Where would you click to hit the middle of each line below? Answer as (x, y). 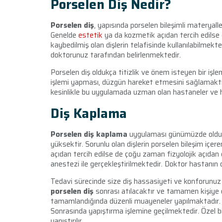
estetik (90, 35)
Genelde (64, 35)
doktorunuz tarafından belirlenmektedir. (116, 55)
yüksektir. (68, 144)
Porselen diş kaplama (89, 134)
